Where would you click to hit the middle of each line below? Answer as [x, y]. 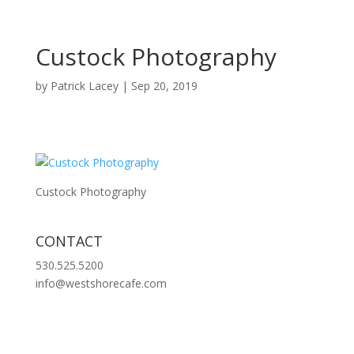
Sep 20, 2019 [164, 86]
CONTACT [69, 241]
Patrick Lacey [84, 86]
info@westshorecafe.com [101, 283]
